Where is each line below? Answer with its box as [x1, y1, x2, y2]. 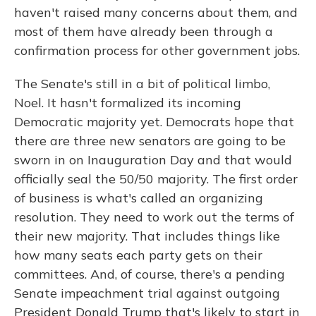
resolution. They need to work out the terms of [14, 209, 294, 225]
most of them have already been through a [14, 23, 273, 39]
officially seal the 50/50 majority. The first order [14, 171, 298, 187]
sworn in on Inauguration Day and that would [14, 152, 292, 168]
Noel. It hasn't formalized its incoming [14, 95, 241, 111]
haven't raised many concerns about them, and [14, 4, 298, 20]
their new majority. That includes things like [14, 228, 280, 244]
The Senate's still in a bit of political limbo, [14, 75, 270, 92]
